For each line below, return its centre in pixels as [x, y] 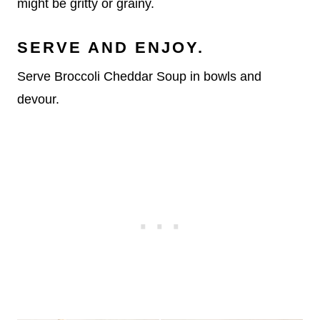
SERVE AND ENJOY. [111, 48]
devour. [38, 100]
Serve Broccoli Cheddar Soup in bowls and [139, 77]
